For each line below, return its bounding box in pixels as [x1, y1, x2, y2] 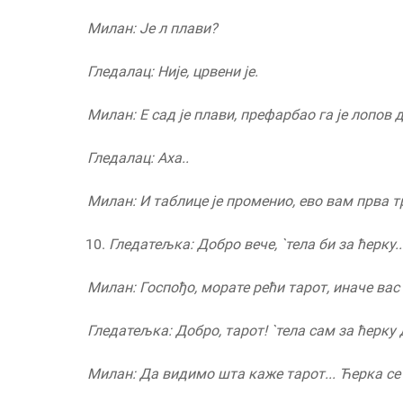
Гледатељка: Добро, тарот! [87, 322, 271, 340]
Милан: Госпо [87, 279, 178, 297]
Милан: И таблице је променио [87, 193, 292, 210]
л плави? [158, 20, 218, 38]
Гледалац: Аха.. [87, 149, 189, 167]
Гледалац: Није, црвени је [87, 63, 255, 81]
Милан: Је [87, 20, 155, 38]
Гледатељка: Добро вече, [109, 236, 281, 254]
